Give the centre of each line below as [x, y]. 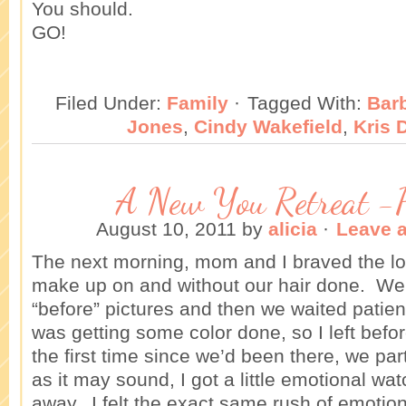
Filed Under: [111, 102]
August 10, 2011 [166, 228]
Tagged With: [307, 102]
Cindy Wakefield [268, 126]
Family [198, 102]
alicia [293, 228]
